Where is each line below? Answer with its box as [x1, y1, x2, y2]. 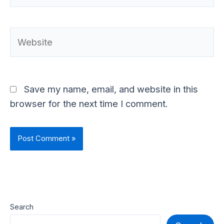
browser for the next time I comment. [10, 97, 168, 109]
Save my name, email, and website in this [24, 83, 198, 94]
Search [10, 202, 33, 211]
